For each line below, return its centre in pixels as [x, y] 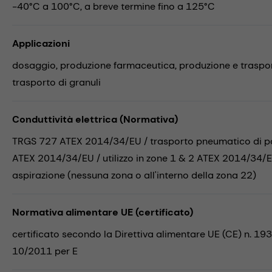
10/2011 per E [45, 251]
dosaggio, [36, 65]
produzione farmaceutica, [120, 65]
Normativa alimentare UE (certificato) [103, 212]
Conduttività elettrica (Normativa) [95, 119]
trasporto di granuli [56, 82]
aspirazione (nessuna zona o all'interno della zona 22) [134, 175]
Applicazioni [41, 43]
